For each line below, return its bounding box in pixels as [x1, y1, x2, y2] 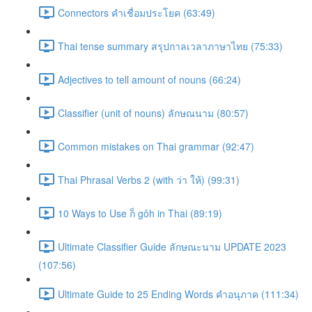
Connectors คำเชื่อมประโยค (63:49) [58, 5, 215, 19]
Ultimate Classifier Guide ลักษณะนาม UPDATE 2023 [58, 239, 286, 253]
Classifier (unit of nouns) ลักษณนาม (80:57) [58, 105, 249, 120]
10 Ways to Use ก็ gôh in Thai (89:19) [58, 205, 222, 220]
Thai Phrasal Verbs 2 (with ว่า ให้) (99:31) [58, 172, 240, 187]
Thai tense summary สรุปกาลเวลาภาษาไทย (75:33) [58, 38, 283, 53]
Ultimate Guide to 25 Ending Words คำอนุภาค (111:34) [58, 286, 299, 301]
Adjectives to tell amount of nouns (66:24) [58, 72, 241, 86]
